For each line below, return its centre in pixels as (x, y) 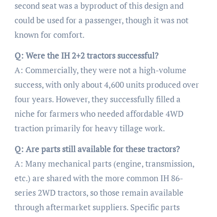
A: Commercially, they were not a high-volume (100, 70)
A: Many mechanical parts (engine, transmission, (104, 164)
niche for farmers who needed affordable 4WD (99, 114)
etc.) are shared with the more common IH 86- (99, 178)
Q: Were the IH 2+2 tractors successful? (86, 56)
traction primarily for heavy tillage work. (90, 128)
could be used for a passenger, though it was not (101, 20)
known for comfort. (49, 35)
